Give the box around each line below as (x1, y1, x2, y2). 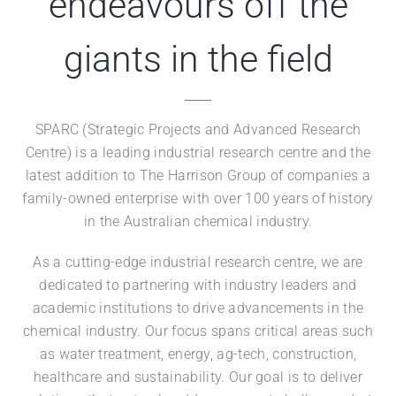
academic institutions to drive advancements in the (32, 300, 364, 316)
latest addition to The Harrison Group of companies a (25, 167, 371, 184)
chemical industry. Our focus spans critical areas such (22, 323, 373, 339)
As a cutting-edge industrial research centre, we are (33, 254, 363, 270)
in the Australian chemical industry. (83, 213, 313, 230)
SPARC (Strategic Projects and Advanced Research (34, 121, 362, 138)
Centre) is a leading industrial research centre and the (25, 144, 371, 161)
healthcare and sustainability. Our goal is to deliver (34, 369, 362, 385)
